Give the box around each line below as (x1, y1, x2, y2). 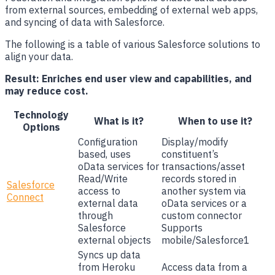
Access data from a (161, 261, 247, 274)
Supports (161, 222, 203, 234)
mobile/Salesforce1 (161, 234, 250, 247)
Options (22, 121, 60, 134)
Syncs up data (78, 249, 141, 261)
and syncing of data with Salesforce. (5, 16, 165, 29)
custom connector (161, 209, 242, 222)
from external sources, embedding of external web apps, (5, 4, 258, 17)
